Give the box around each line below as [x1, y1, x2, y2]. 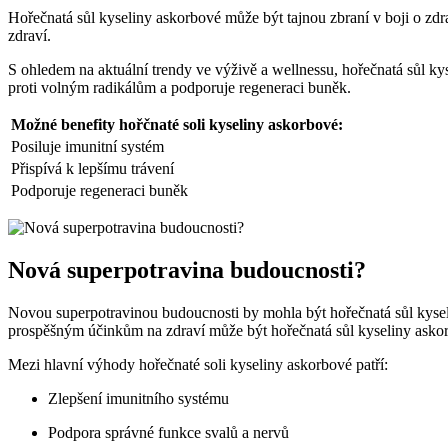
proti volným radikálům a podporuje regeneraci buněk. [8, 79, 351, 97]
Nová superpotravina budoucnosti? [8, 257, 366, 284]
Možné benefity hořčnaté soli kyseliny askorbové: [11, 116, 343, 134]
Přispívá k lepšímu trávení [11, 160, 174, 178]
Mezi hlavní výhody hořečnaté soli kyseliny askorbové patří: [8, 356, 388, 374]
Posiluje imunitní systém [11, 138, 164, 156]
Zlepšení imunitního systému [48, 390, 229, 408]
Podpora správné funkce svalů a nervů [48, 424, 289, 442]
